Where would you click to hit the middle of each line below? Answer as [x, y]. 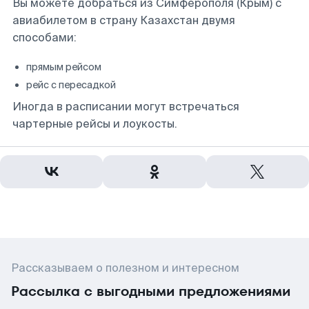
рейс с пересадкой [71, 85]
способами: [44, 38]
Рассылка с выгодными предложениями [151, 291]
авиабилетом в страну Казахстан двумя [124, 20]
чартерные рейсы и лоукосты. [95, 124]
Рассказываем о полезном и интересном [125, 268]
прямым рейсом [64, 67]
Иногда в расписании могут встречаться [126, 107]
